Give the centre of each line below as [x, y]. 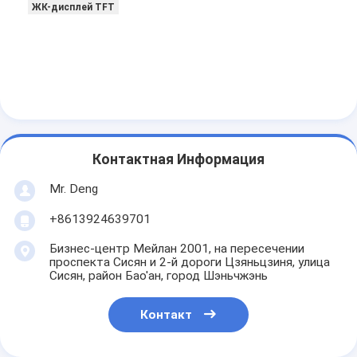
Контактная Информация [178, 159]
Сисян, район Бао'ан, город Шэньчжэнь [158, 275]
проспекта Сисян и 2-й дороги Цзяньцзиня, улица [189, 262]
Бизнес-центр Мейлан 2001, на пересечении [177, 248]
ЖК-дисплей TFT [74, 8]
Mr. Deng [73, 189]
